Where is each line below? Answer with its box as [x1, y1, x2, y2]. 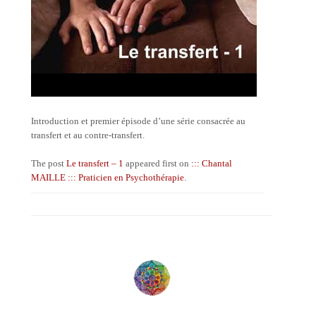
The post [31, 158, 67, 169]
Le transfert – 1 [66, 158, 124, 169]
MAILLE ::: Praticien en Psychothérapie [31, 172, 185, 183]
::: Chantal [191, 158, 233, 169]
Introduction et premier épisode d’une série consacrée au [31, 116, 246, 127]
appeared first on [123, 158, 192, 169]
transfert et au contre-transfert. [31, 130, 145, 141]
